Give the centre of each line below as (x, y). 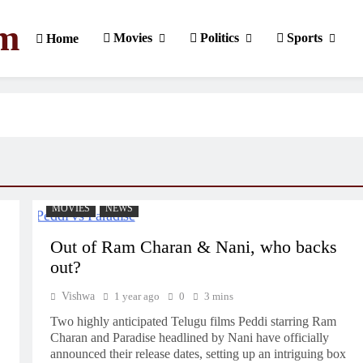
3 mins (218, 296)
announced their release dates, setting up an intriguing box (198, 354)
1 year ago (137, 296)
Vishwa (78, 296)
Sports (303, 38)
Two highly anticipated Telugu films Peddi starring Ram (193, 321)
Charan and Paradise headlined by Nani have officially (189, 337)
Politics (218, 38)
